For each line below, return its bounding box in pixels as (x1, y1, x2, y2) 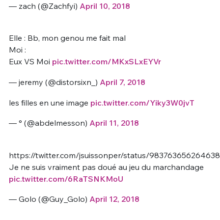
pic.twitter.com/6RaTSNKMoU (8, 173, 123, 184)
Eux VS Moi (8, 56, 52, 67)
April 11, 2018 (89, 118, 139, 128)
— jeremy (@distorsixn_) (8, 77, 100, 87)
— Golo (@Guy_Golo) (8, 194, 89, 204)
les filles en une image (8, 97, 90, 108)
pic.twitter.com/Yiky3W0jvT (90, 97, 194, 108)
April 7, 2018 (99, 77, 145, 87)
